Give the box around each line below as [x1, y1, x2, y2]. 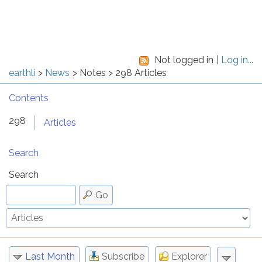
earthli [9, 67, 35, 78]
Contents [9, 92, 49, 104]
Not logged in [154, 54, 214, 65]
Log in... [221, 54, 253, 65]
